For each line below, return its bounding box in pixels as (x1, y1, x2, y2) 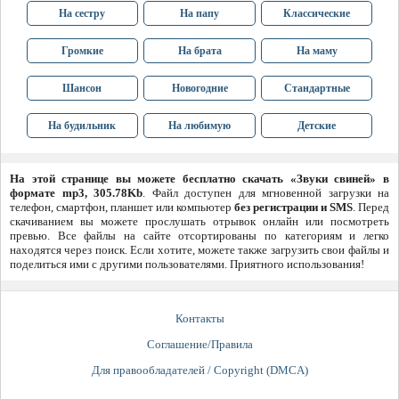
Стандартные (283, 82, 350, 95)
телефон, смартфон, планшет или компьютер (10, 200, 234, 215)
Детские (297, 119, 337, 133)
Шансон (62, 82, 102, 95)
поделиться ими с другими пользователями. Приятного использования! (10, 257, 364, 272)
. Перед (353, 200, 389, 215)
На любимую (168, 119, 231, 133)
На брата (177, 45, 222, 58)
